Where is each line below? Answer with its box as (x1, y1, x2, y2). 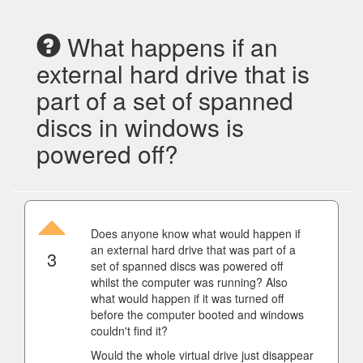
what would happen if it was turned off (91, 290, 284, 306)
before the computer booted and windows (91, 306, 304, 322)
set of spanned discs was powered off (91, 258, 283, 274)
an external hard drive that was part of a (91, 241, 296, 258)
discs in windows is (36, 109, 244, 144)
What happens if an (61, 29, 278, 64)
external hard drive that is (36, 56, 310, 91)
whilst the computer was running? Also (91, 274, 288, 290)
